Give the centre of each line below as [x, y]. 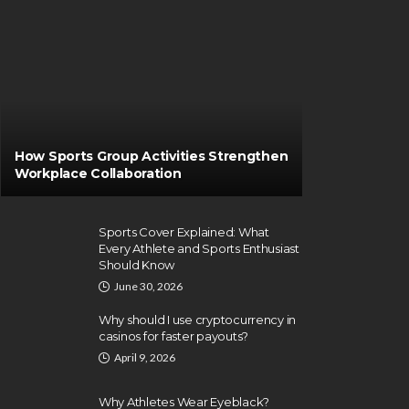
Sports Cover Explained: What [184, 232]
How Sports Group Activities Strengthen [152, 156]
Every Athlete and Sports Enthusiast [199, 248]
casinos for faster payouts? [173, 336]
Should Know [137, 265]
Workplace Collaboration [98, 173]
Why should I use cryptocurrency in [198, 320]
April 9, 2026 [145, 357]
